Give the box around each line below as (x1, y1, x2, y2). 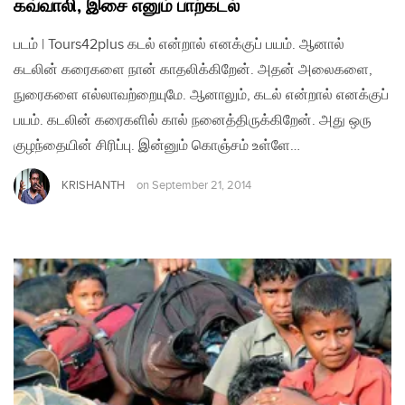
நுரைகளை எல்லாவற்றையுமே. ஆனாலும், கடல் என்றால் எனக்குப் (14, 86, 389, 104)
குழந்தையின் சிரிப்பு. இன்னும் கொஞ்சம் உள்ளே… (14, 137, 300, 155)
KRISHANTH (61, 177, 125, 193)
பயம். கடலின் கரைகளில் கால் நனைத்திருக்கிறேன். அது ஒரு (14, 111, 372, 129)
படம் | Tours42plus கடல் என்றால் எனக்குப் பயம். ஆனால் (14, 35, 344, 53)
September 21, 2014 (152, 178, 251, 193)
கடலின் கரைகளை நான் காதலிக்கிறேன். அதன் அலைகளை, (14, 61, 372, 79)
